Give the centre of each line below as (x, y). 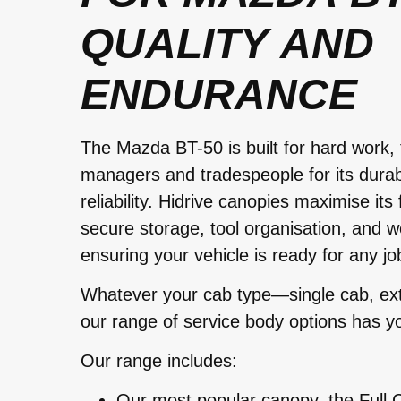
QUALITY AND (227, 43)
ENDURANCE (219, 94)
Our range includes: (159, 361)
